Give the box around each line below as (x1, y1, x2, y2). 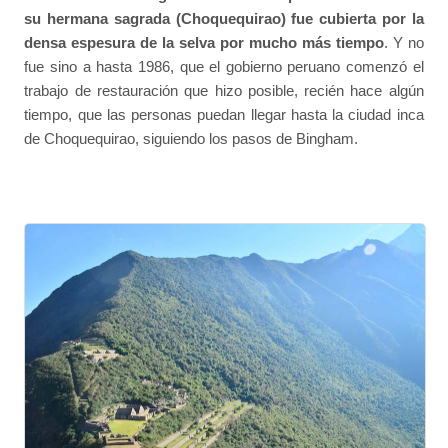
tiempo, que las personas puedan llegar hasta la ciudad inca (24, 105, 424, 123)
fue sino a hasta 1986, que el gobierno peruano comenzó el (24, 57, 424, 75)
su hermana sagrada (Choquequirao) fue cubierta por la (24, 9, 424, 27)
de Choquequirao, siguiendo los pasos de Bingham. (24, 129, 359, 147)
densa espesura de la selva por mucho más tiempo (24, 33, 384, 51)
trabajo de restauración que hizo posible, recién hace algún (24, 81, 424, 99)
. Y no (383, 33, 424, 51)
